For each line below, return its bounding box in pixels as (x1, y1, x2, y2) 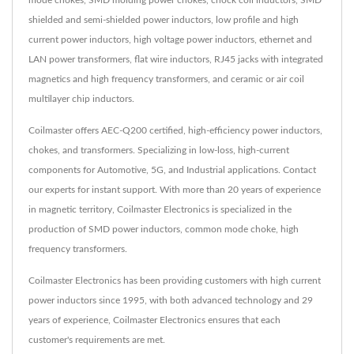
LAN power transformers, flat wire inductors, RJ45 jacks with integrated (28, 55, 323, 65)
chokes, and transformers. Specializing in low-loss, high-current (28, 145, 289, 156)
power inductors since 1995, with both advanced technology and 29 (28, 296, 313, 306)
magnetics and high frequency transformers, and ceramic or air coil (28, 74, 304, 85)
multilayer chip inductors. (28, 94, 134, 104)
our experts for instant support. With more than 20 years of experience (28, 185, 321, 195)
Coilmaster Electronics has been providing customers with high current (28, 276, 321, 286)
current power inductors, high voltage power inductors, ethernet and (28, 35, 312, 45)
